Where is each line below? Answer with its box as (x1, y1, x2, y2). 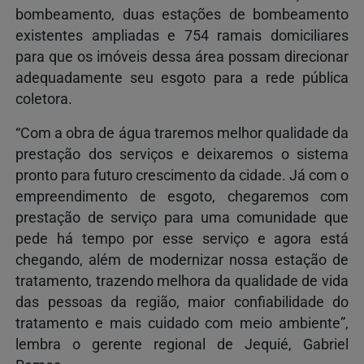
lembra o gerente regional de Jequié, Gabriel (15, 336, 349, 353)
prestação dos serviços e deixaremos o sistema (15, 145, 349, 162)
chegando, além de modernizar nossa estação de (15, 251, 349, 268)
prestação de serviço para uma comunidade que (15, 209, 349, 226)
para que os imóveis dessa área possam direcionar (15, 48, 349, 65)
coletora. (15, 90, 72, 107)
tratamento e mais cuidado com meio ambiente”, (15, 314, 349, 331)
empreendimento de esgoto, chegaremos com (15, 188, 349, 205)
